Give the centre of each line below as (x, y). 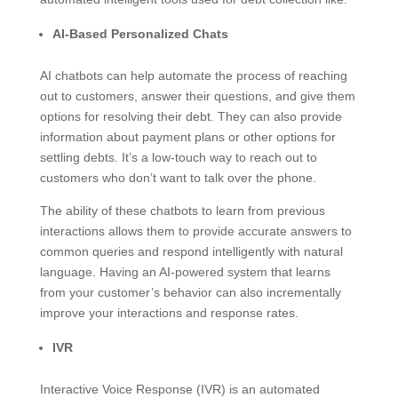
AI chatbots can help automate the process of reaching (193, 75)
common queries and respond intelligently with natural (191, 251)
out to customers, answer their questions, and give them (197, 96)
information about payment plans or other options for (187, 136)
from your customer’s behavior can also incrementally (190, 292)
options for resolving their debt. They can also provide (191, 116)
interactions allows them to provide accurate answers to (195, 231)
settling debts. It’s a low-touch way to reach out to (178, 157)
